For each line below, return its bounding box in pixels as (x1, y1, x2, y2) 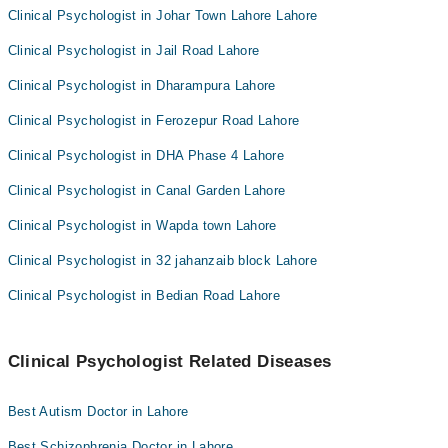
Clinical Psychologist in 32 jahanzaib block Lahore (7, 253, 317, 268)
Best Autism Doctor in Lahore (7, 404, 189, 419)
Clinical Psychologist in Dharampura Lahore (7, 78, 276, 93)
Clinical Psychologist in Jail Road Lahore (7, 43, 260, 58)
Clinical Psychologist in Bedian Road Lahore (7, 288, 281, 303)
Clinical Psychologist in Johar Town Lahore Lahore (7, 8, 318, 23)
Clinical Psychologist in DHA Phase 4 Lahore (7, 148, 285, 163)
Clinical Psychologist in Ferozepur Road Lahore (7, 113, 300, 128)
